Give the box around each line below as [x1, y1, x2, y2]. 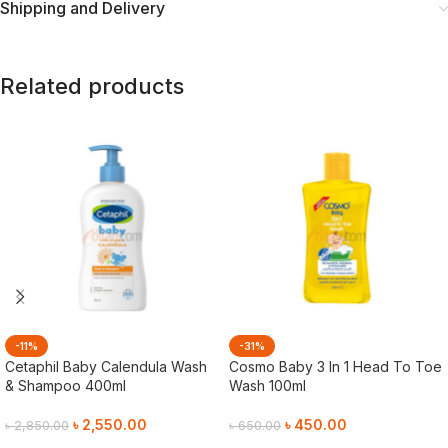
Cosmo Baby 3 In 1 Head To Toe [229, 358, 442, 375]
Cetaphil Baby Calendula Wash [5, 358, 207, 375]
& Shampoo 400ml [5, 377, 126, 394]
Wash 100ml [229, 377, 306, 394]
